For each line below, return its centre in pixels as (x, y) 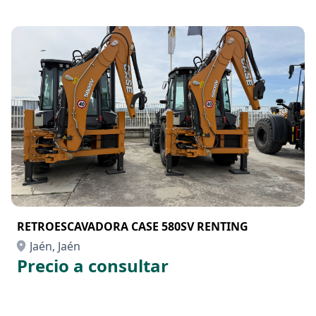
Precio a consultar (93, 266)
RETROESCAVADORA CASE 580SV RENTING (133, 226)
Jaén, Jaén (55, 246)
